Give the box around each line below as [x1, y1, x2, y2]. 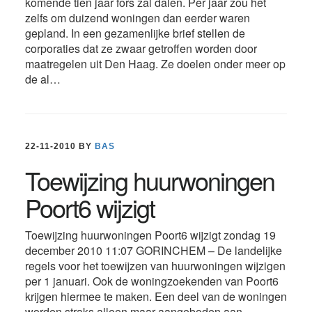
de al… [24, 71, 61, 88]
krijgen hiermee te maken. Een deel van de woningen [24, 288, 287, 304]
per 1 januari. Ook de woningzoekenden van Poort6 [24, 272, 279, 289]
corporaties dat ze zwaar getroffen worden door [24, 40, 257, 57]
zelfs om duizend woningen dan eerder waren [24, 10, 250, 26]
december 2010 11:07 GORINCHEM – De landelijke [24, 242, 282, 258]
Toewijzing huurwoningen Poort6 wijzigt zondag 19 [24, 226, 276, 243]
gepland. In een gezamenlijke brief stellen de [24, 25, 245, 42]
